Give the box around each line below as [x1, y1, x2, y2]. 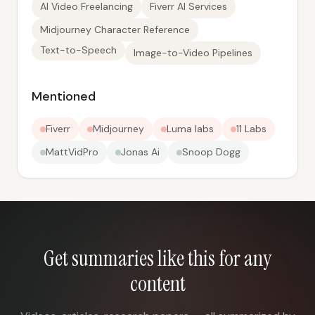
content [129, 270, 186, 297]
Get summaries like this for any [44, 245, 271, 272]
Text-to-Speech [40, 44, 117, 56]
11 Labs [236, 122, 266, 135]
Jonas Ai [121, 146, 160, 158]
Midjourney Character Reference [40, 23, 190, 36]
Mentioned [32, 88, 96, 105]
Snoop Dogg [182, 146, 240, 158]
